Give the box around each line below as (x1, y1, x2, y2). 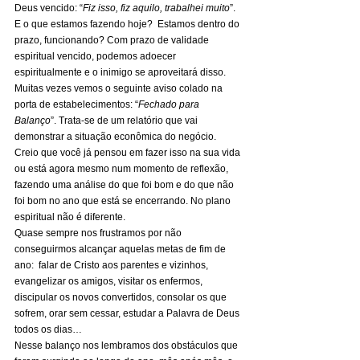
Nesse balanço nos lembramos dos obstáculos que (14, 340, 240, 351)
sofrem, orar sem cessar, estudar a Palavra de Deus (14, 308, 242, 319)
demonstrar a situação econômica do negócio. (14, 131, 219, 142)
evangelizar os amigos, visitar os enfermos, (14, 276, 205, 287)
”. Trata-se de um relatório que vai (51, 115, 200, 126)
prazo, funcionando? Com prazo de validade (14, 35, 211, 46)
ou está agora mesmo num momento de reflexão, (14, 163, 231, 174)
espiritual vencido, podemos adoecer (14, 51, 178, 62)
